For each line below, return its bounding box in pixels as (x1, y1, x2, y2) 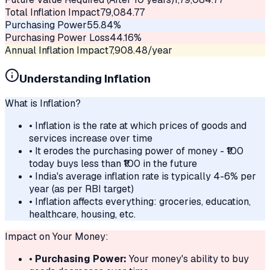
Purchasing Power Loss (5, 31, 110, 44)
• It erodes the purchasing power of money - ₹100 (29, 145, 243, 158)
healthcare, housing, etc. (29, 208, 136, 221)
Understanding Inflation (19, 71, 151, 86)
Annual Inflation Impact (5, 43, 108, 57)
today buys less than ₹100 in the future (29, 157, 197, 171)
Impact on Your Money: (5, 230, 108, 243)
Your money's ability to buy (127, 253, 249, 266)
